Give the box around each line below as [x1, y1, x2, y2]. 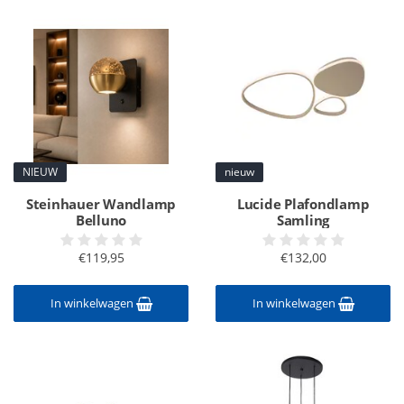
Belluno [75, 211, 127, 229]
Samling [276, 211, 330, 229]
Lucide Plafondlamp [236, 195, 370, 213]
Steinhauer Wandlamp [25, 195, 177, 213]
